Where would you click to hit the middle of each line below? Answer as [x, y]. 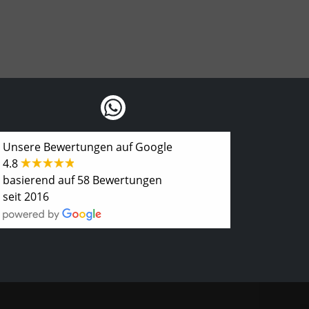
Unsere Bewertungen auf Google [88, 147]
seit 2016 [26, 197]
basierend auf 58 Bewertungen [82, 180]
